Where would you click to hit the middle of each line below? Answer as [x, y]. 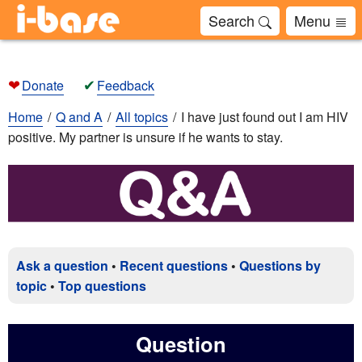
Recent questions [174, 265]
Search [234, 20]
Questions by [280, 265]
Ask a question [62, 265]
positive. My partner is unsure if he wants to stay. [145, 137]
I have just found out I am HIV [265, 117]
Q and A [79, 117]
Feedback [126, 85]
